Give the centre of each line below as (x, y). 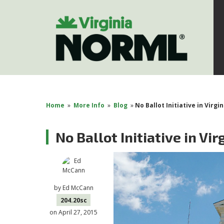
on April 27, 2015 (74, 212)
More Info (89, 105)
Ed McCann (78, 188)
